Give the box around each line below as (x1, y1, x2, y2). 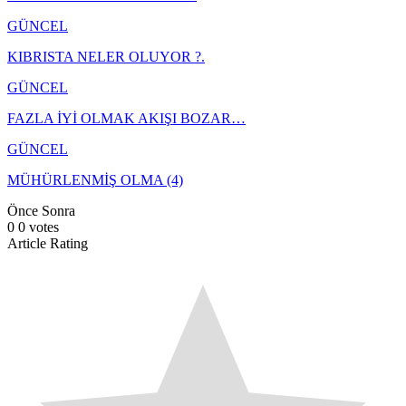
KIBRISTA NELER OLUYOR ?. (7, 48, 205, 64)
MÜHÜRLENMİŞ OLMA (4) (7, 171, 183, 188)
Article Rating (7, 235, 88, 251)
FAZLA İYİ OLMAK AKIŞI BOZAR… (7, 110, 246, 126)
